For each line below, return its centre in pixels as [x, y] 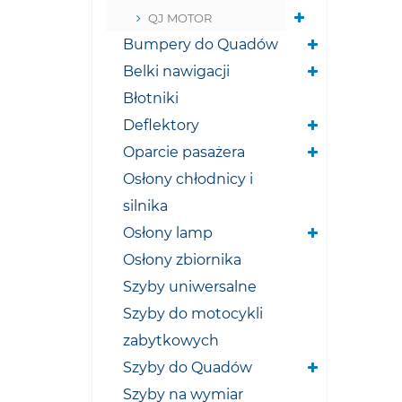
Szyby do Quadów [188, 367]
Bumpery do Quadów [201, 44]
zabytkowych [171, 341]
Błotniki [151, 98]
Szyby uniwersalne [190, 287]
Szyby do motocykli [193, 314]
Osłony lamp [168, 233]
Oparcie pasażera [184, 152]
